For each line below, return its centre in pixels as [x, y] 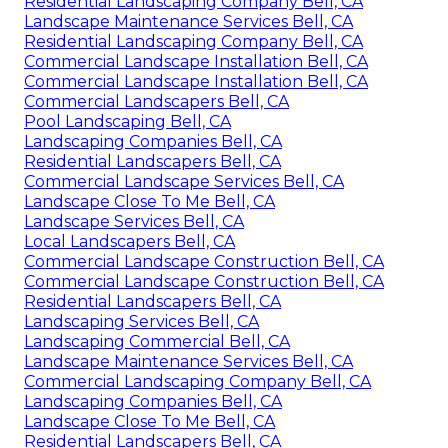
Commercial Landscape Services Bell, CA [184, 181]
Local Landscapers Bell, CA [129, 241]
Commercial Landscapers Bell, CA [156, 101]
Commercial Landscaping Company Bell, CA [197, 381]
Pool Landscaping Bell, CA [127, 121]
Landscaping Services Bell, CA [141, 321]
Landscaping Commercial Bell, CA [157, 341]
